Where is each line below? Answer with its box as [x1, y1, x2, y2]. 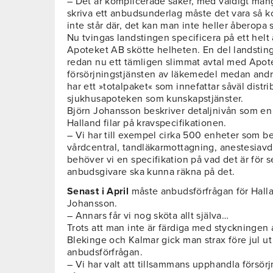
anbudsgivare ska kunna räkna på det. [67, 166, 235, 179]
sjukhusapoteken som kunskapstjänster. [67, 93, 244, 105]
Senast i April [67, 185, 129, 198]
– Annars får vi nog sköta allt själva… [67, 210, 229, 222]
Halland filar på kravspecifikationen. [67, 117, 227, 130]
